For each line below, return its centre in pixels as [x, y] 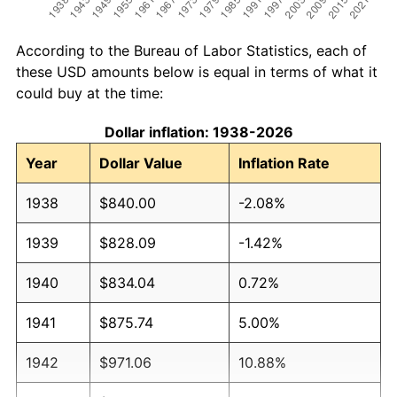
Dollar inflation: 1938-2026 [198, 132]
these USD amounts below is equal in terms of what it [197, 71]
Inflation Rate [284, 163]
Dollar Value [141, 163]
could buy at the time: [90, 93]
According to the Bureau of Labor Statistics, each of [191, 50]
